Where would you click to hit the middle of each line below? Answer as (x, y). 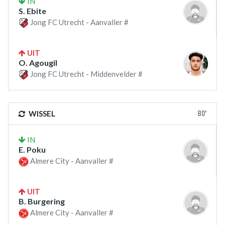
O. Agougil (38, 62)
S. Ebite (32, 11)
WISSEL (41, 114)
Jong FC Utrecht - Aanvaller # (79, 22)
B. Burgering (42, 201)
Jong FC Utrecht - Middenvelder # (86, 74)
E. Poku (32, 150)
